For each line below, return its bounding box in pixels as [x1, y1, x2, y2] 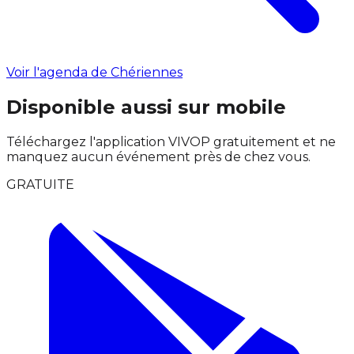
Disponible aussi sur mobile [6, 95, 286, 119]
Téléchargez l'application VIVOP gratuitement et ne [6, 134, 336, 149]
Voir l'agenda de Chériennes [6, 65, 183, 81]
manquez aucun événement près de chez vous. [6, 149, 311, 164]
